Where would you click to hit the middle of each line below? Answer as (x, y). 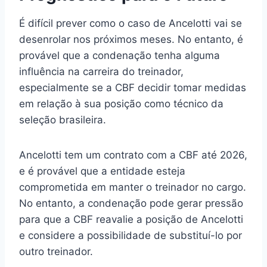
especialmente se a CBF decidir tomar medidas (133, 88)
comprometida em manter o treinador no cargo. (133, 187)
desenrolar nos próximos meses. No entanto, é (131, 40)
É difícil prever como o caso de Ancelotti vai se (131, 24)
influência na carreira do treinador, (101, 72)
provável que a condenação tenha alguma (119, 56)
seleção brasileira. (63, 120)
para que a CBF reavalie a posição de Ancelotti (131, 220)
